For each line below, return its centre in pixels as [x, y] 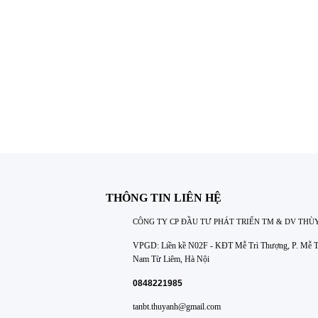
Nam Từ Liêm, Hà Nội [171, 259]
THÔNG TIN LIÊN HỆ [164, 197]
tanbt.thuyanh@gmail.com [177, 307]
